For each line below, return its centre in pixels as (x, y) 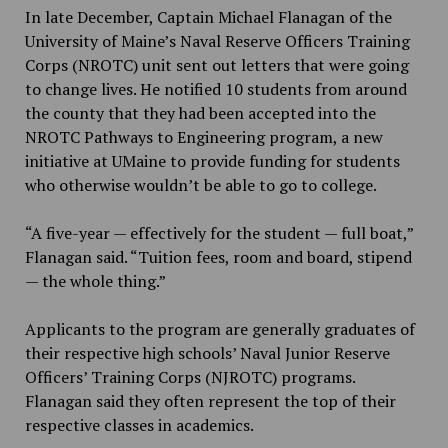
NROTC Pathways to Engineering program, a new (203, 137)
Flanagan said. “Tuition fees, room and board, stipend (218, 257)
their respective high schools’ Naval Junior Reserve (207, 353)
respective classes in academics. (139, 425)
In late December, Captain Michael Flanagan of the (208, 17)
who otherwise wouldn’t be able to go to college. (200, 185)
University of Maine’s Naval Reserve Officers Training (217, 41)
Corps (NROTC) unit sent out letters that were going (216, 65)
